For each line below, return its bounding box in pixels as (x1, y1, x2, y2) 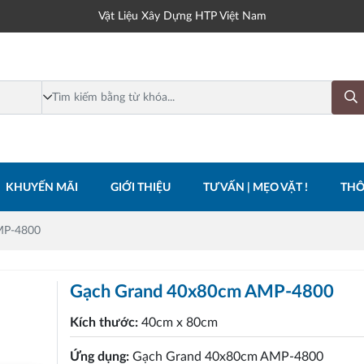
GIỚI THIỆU (110, 182, 171, 194)
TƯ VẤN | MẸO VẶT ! (203, 182, 308, 194)
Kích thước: (70, 315, 142, 329)
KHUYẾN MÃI (6, 182, 78, 194)
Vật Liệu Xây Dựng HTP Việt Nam (97, 10, 266, 22)
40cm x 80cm (141, 315, 219, 329)
